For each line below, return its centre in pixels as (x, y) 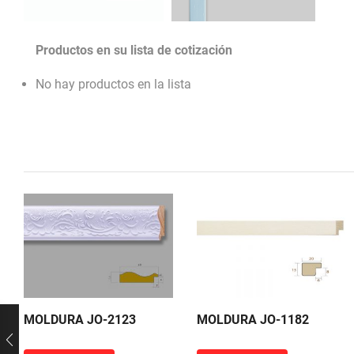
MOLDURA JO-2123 (80, 320)
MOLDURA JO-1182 (253, 320)
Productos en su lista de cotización (134, 51)
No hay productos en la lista (113, 85)
